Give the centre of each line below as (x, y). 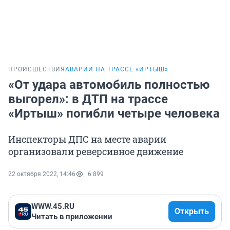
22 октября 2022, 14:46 (42, 174)
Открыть (192, 212)
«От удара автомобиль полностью (109, 85)
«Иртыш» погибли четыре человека (114, 114)
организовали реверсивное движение (96, 152)
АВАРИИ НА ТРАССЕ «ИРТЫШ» (117, 70)
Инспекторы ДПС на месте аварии (87, 139)
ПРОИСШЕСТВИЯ (37, 70)
